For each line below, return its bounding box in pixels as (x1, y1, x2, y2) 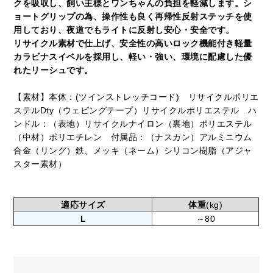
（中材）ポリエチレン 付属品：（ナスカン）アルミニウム (13, 132, 252, 142)
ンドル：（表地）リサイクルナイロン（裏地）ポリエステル (13, 118, 252, 129)
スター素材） (13, 158, 67, 169)
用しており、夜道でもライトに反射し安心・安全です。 (13, 24, 235, 35)
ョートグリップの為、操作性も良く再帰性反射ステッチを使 (13, 11, 252, 21)
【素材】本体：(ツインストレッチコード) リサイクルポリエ (13, 91, 259, 102)
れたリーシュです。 (13, 65, 93, 75)
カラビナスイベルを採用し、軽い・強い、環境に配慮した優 (13, 51, 252, 62)
